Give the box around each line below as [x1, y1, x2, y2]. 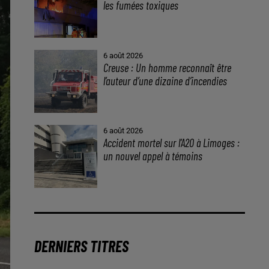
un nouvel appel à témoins [103, 149, 203, 163]
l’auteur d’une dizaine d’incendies [103, 73, 228, 88]
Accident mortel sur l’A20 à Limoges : [103, 136, 240, 150]
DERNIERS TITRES [34, 237, 128, 256]
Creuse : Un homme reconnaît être [103, 60, 232, 74]
